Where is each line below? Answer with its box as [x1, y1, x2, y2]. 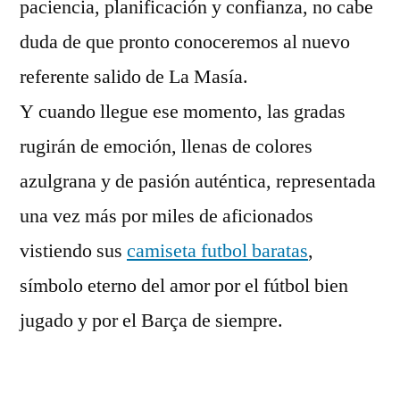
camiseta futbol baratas [127, 238, 308, 263]
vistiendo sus [20, 238, 127, 263]
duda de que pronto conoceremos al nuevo [20, 29, 350, 54]
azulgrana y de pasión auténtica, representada [20, 169, 376, 194]
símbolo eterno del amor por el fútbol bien [20, 273, 348, 298]
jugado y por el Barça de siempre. [20, 308, 283, 333]
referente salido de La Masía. [20, 64, 248, 89]
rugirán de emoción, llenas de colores [20, 134, 312, 159]
